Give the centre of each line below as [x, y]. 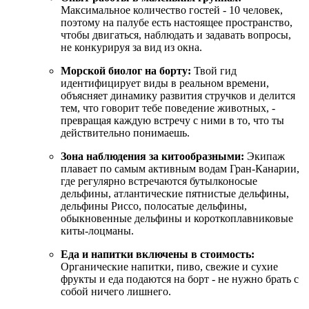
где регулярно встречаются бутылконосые [159, 181]
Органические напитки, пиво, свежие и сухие [169, 266]
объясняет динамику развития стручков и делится [178, 95]
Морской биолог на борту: [126, 70]
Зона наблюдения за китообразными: [152, 156]
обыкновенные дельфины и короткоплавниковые [177, 218]
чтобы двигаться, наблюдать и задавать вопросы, [176, 34]
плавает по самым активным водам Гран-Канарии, [180, 168]
